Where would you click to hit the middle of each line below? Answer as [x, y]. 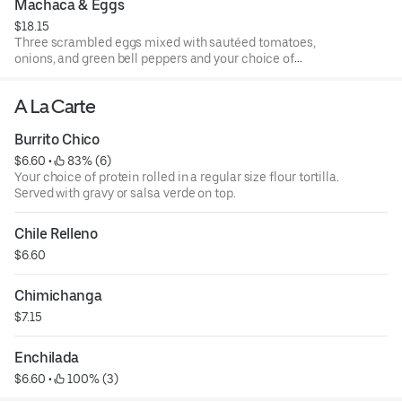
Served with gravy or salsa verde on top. [125, 192]
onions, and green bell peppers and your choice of [155, 58]
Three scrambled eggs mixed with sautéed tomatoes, [166, 42]
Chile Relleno [56, 233]
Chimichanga [58, 295]
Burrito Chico [57, 139]
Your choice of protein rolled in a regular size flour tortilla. [177, 176]
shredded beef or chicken [87, 74]
